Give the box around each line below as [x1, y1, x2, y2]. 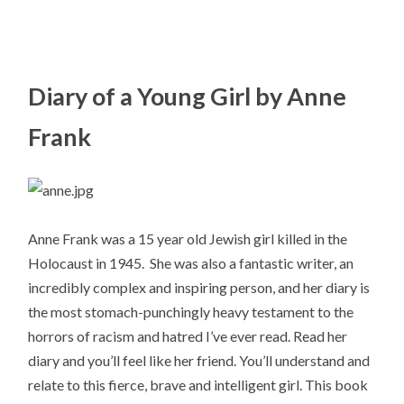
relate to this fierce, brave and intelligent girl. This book [28, 376, 369, 394]
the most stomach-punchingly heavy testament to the [28, 303, 354, 321]
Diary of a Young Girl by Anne [28, 81, 347, 112]
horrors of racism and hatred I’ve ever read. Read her [28, 327, 348, 345]
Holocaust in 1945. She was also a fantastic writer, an [28, 254, 354, 272]
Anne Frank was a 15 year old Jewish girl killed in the [28, 230, 348, 248]
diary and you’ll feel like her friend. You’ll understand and [28, 352, 371, 370]
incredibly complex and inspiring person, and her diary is [28, 279, 371, 297]
